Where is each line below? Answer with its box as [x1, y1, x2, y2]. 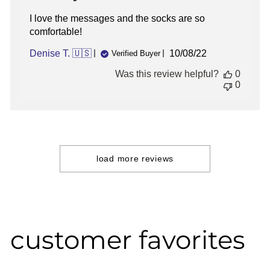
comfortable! [30, 26, 82, 37]
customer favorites [10, 224, 245, 255]
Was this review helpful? [115, 68, 219, 79]
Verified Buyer [111, 49, 160, 58]
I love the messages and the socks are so [30, 13, 205, 24]
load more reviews [96, 153, 174, 163]
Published [187, 47, 234, 59]
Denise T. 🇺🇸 [30, 48, 92, 58]
